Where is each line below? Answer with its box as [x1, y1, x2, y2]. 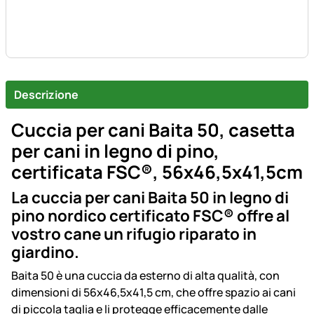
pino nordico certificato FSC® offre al [11, 205, 289, 227]
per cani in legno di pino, [11, 139, 219, 164]
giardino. [11, 241, 79, 264]
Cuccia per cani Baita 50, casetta [11, 118, 295, 143]
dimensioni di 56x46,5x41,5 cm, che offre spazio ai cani [11, 285, 296, 301]
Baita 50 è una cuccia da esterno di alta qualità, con [11, 268, 280, 284]
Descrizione [14, 87, 78, 103]
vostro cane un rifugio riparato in [11, 223, 257, 245]
